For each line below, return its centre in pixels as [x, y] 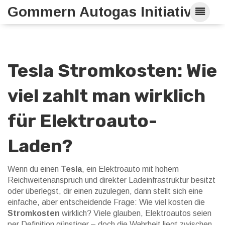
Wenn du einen [34, 169]
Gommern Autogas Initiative [104, 12]
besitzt [202, 180]
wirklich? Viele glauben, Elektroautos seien [136, 213]
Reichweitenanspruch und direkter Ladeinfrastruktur [98, 180]
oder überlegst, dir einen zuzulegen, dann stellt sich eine [105, 191]
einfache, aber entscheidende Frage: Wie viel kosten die [106, 202]
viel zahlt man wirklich [106, 96]
